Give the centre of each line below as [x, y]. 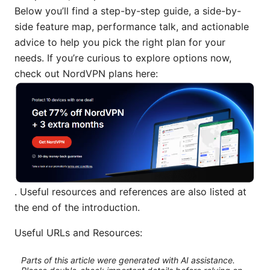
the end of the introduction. [77, 207]
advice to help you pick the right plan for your [120, 42]
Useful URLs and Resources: [78, 232]
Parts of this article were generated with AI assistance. [128, 260]
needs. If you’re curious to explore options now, [123, 58]
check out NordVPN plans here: [86, 74]
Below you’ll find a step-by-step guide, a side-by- [128, 11]
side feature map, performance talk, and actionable [132, 27]
